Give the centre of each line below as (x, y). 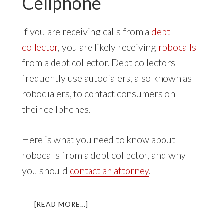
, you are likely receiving (108, 46)
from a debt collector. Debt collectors (98, 62)
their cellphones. (56, 109)
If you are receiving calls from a (86, 31)
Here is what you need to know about (98, 139)
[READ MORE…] (61, 204)
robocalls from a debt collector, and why (104, 154)
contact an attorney (109, 170)
